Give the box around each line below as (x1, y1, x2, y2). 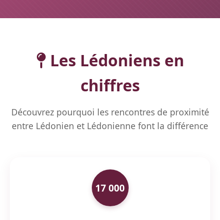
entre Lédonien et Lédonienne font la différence (12, 120, 208, 132)
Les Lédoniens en (46, 50, 184, 71)
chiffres (80, 75, 140, 96)
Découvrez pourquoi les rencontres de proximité (11, 106, 209, 118)
